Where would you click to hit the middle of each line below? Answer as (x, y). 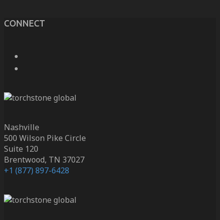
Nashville (22, 127)
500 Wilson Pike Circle (45, 138)
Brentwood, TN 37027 (44, 160)
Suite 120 (21, 149)
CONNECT (25, 23)
